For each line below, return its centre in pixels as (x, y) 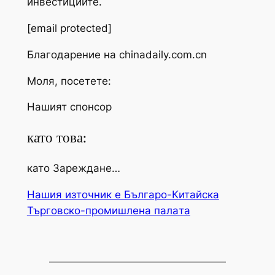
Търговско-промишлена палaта (108, 210)
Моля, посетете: (69, 81)
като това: (56, 137)
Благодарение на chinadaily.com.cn (117, 54)
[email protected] (69, 29)
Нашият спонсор (69, 107)
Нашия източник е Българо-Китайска (123, 194)
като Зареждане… (73, 168)
